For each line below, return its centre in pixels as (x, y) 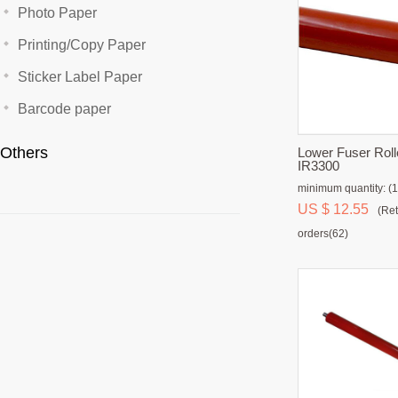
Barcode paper (64, 109)
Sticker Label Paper (80, 77)
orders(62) (323, 234)
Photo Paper (57, 13)
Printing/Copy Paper (82, 45)
